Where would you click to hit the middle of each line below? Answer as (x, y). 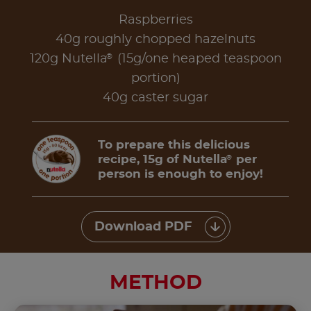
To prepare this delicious (174, 144)
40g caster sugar (155, 98)
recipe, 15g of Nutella (162, 159)
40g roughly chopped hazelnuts (155, 39)
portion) (155, 78)
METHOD (155, 284)
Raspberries (155, 20)
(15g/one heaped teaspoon (197, 59)
